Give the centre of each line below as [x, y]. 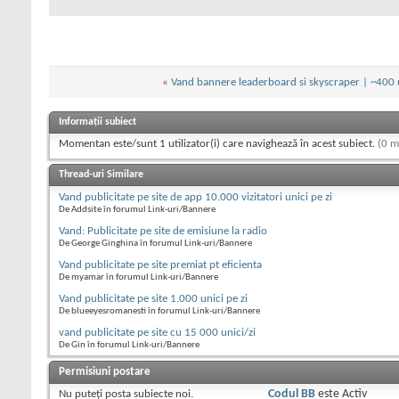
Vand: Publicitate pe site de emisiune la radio [163, 232]
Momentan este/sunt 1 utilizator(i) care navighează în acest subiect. [218, 144]
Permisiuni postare [105, 372]
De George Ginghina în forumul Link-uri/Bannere [155, 244]
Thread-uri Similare [101, 175]
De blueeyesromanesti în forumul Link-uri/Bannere [159, 312]
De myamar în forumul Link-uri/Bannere [138, 278]
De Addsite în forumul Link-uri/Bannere [137, 210]
